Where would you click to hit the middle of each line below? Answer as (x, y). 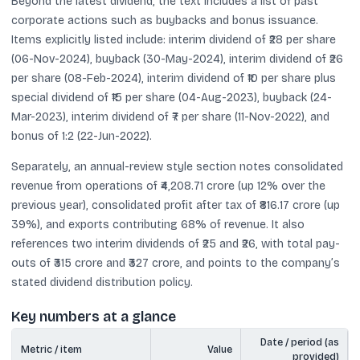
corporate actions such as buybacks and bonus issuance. (165, 20)
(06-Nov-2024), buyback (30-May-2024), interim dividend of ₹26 (177, 59)
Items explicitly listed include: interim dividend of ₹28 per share (174, 40)
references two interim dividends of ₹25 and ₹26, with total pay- (176, 244)
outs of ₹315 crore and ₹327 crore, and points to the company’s (176, 263)
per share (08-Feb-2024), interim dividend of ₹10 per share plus (174, 78)
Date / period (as (299, 342)
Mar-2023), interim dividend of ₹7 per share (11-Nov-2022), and (170, 117)
